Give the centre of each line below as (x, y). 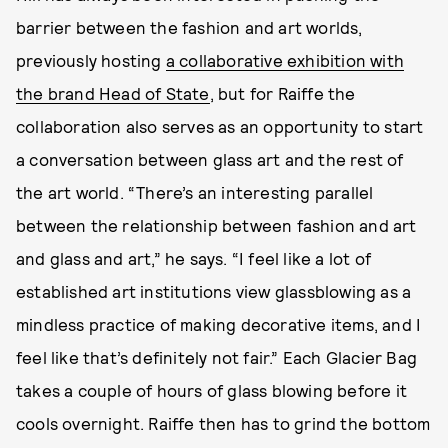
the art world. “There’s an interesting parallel (195, 192)
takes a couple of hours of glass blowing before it (212, 390)
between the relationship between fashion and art (216, 225)
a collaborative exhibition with (285, 60)
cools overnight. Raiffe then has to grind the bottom (223, 423)
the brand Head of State (113, 93)
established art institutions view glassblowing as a (214, 291)
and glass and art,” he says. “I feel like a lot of (194, 258)
